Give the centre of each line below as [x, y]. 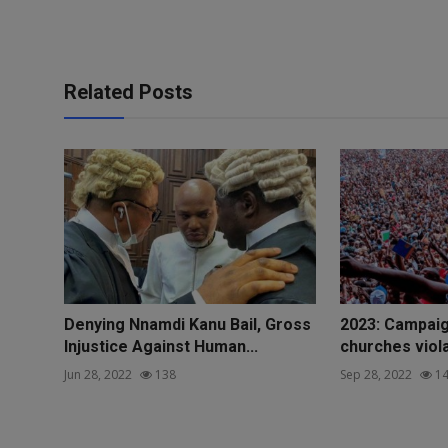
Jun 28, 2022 [98, 375]
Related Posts [128, 91]
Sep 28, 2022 [375, 375]
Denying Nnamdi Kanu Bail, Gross [187, 325]
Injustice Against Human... [161, 347]
